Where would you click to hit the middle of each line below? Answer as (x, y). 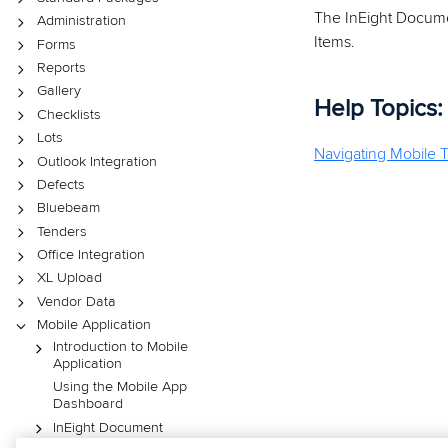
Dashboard (87, 404)
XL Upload (69, 278)
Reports (61, 68)
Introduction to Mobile (120, 346)
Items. (335, 42)
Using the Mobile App (119, 387)
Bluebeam (68, 208)
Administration (81, 21)
